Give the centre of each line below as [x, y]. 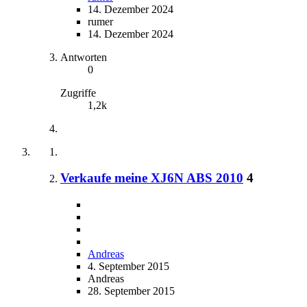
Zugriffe [78, 93]
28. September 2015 [131, 291]
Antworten [84, 57]
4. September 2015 [128, 266]
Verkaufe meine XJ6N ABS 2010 [152, 178]
